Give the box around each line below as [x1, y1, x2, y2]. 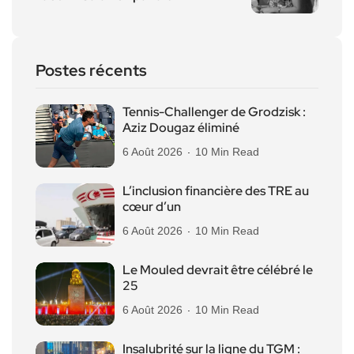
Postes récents [36, 59, 147, 81]
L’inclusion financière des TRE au [122, 182, 309, 199]
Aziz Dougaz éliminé [122, 119, 239, 136]
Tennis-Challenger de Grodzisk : [122, 103, 306, 120]
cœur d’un [122, 198, 181, 215]
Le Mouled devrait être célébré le [122, 261, 313, 278]
